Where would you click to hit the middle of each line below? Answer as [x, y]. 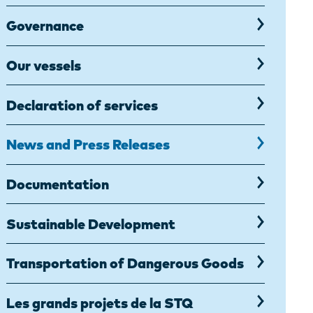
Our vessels [44, 65]
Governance [45, 26]
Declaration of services [82, 105]
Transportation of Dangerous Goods [125, 263]
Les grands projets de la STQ [100, 303]
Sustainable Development [91, 224]
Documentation [58, 184]
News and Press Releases [88, 145]
